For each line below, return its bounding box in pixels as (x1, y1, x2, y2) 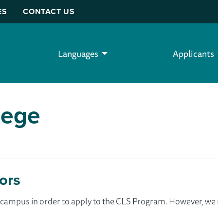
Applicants (173, 46, 214, 60)
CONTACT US (23, 6, 75, 18)
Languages (58, 46, 98, 60)
